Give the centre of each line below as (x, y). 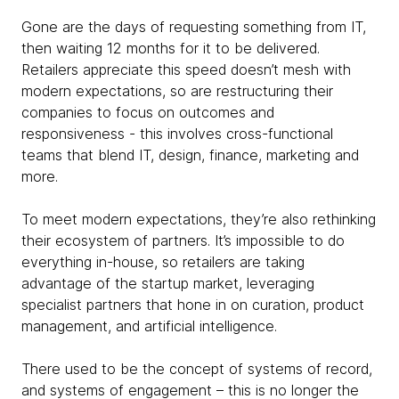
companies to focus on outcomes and (148, 113)
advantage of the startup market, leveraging (168, 284)
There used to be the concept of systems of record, (197, 369)
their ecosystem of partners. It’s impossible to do (183, 241)
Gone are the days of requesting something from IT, (194, 27)
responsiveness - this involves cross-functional (177, 134)
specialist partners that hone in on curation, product (193, 305)
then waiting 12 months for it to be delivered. (171, 49)
